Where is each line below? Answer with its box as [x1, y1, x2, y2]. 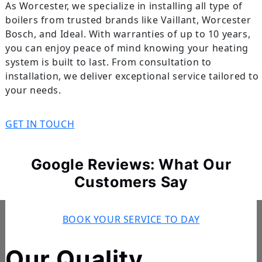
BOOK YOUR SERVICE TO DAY [62, 213, 200, 226]
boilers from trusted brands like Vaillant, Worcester [5, 13, 251, 27]
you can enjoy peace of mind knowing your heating [5, 42, 249, 55]
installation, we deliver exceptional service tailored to [5, 70, 259, 83]
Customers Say [74, 173, 188, 191]
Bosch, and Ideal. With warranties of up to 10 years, [5, 27, 251, 41]
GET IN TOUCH [5, 118, 75, 131]
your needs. [5, 84, 61, 97]
